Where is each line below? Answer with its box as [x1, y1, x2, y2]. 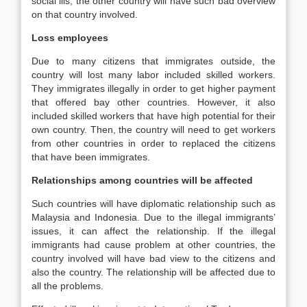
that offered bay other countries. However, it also [32, 97, 275, 108]
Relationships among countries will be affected [32, 175, 253, 186]
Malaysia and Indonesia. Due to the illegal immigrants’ [32, 212, 275, 223]
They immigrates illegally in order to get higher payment [32, 83, 275, 94]
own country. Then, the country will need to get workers [32, 124, 275, 135]
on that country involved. [32, 9, 138, 20]
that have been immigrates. [32, 151, 150, 162]
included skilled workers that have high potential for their [32, 110, 275, 121]
